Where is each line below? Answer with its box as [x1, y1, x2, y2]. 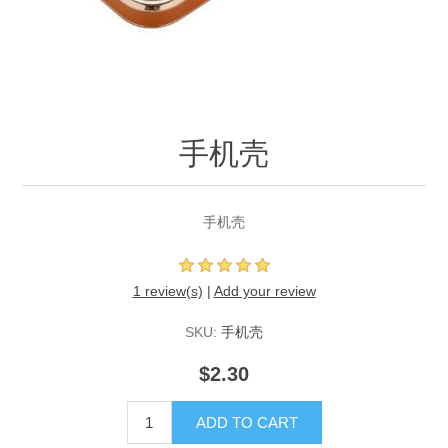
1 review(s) [132, 283, 203, 300]
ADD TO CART [195, 414, 298, 432]
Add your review [213, 283, 316, 300]
